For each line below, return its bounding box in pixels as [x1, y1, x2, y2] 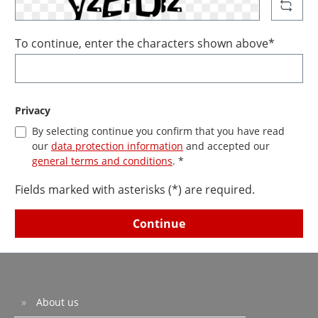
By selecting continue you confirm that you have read [32, 124, 285, 138]
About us [33, 295, 79, 309]
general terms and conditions [32, 154, 172, 168]
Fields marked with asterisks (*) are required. [15, 182, 255, 198]
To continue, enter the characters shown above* [15, 35, 275, 52]
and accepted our [183, 139, 270, 153]
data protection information [51, 139, 183, 153]
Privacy [15, 104, 50, 118]
